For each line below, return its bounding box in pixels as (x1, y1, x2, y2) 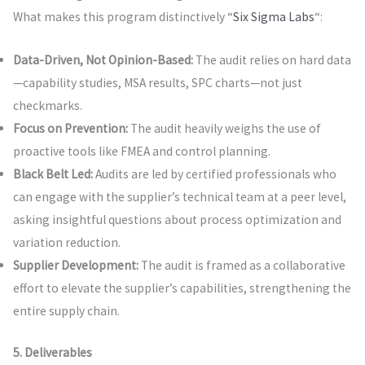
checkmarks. (12, 97, 82, 113)
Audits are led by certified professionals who (92, 165, 336, 182)
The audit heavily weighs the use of (127, 120, 321, 136)
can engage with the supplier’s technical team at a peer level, (12, 188, 346, 204)
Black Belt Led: (12, 165, 93, 182)
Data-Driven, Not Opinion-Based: (12, 51, 193, 68)
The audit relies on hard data (192, 51, 351, 68)
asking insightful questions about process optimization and (12, 211, 341, 227)
